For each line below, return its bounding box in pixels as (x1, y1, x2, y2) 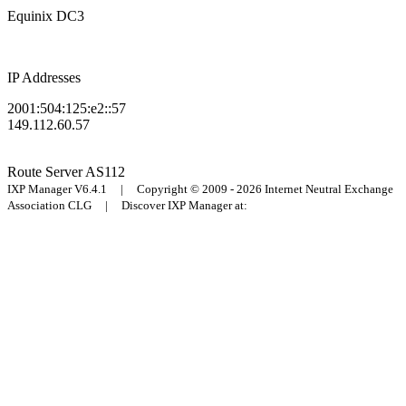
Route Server (7, 164, 85, 180)
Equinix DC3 (7, 8, 84, 24)
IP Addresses (7, 70, 81, 86)
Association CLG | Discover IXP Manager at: (7, 198, 247, 213)
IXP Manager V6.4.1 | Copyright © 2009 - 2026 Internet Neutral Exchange (7, 182, 393, 197)
